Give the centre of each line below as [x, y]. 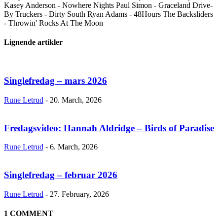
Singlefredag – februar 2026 [61, 175]
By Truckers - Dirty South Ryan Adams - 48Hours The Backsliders [109, 14]
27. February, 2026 [79, 194]
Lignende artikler [33, 42]
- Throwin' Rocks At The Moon [54, 23]
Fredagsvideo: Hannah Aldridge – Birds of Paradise [109, 128]
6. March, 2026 [74, 147]
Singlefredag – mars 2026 [55, 81]
